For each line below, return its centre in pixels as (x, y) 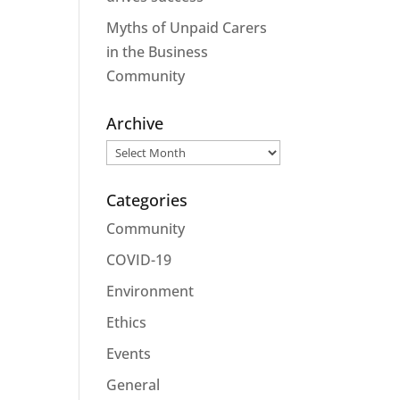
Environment (150, 291)
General (133, 385)
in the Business (158, 52)
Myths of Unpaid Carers (187, 28)
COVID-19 (139, 260)
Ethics (127, 322)
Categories (147, 200)
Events (129, 354)
